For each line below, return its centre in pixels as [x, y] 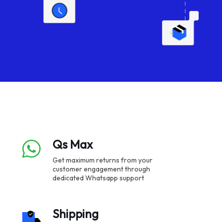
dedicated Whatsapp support [98, 178]
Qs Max [72, 144]
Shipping [75, 214]
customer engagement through [101, 169]
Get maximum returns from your [102, 160]
